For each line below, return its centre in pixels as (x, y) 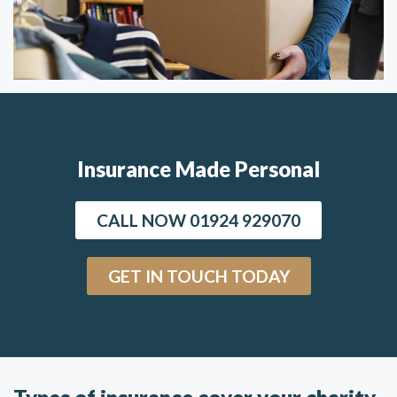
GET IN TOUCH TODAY (198, 276)
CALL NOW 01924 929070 (198, 220)
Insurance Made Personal (198, 169)
